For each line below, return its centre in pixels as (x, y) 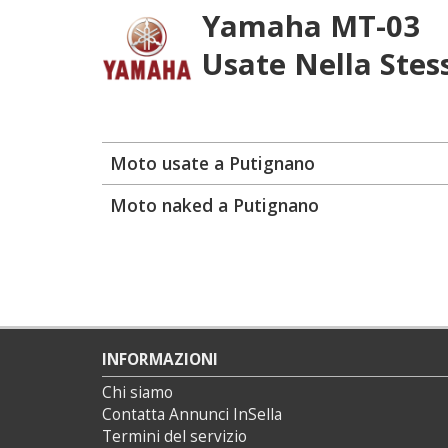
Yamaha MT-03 (311, 26)
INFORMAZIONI (160, 359)
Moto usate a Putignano (212, 163)
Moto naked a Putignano (214, 205)
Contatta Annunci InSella (192, 414)
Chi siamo (137, 392)
